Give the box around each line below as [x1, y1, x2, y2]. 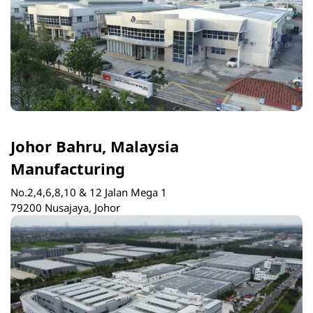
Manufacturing [10, 157, 125, 179]
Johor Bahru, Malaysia [10, 135, 179, 156]
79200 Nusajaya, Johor [10, 201, 120, 215]
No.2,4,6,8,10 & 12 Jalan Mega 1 [10, 185, 167, 200]
